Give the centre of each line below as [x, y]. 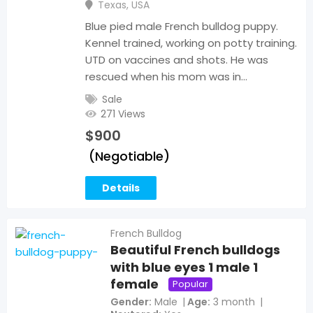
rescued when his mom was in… [166, 77]
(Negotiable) [129, 156]
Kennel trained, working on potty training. [191, 43]
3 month [234, 302]
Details [121, 188]
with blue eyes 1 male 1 [184, 268]
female [135, 284]
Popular [191, 284]
